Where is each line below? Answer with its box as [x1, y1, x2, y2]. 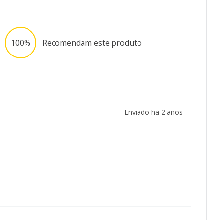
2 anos [161, 108, 183, 117]
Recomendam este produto [42, 37, 142, 49]
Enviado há [124, 108, 161, 117]
